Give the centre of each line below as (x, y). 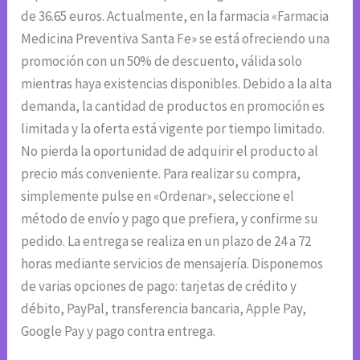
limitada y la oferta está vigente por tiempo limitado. (173, 128)
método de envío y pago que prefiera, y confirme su (170, 218)
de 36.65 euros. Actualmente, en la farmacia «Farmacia (175, 16)
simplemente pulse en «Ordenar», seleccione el (158, 196)
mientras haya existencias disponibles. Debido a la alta (177, 83)
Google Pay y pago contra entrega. (119, 331)
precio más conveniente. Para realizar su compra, (161, 173)
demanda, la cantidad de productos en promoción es (173, 106)
